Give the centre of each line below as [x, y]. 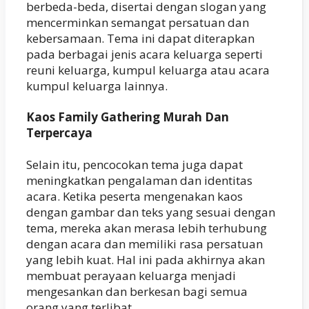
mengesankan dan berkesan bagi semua [137, 291]
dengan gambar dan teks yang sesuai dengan [151, 212]
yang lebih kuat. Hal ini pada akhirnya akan [146, 259]
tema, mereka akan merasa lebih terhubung [147, 228]
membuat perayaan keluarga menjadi [131, 275]
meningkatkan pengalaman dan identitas [139, 180]
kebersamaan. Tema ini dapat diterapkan [140, 38]
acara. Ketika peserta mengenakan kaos [134, 196]
